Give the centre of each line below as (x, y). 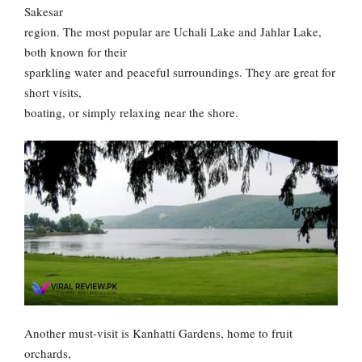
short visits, (53, 92)
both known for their (76, 51)
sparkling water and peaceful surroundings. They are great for (180, 72)
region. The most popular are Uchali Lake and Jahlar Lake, (173, 31)
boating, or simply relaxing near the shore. (131, 112)
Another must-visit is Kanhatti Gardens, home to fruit (158, 333)
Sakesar (44, 11)
